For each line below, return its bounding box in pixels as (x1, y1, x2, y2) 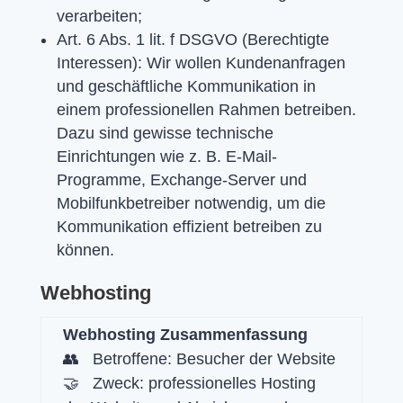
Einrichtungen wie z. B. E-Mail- (56, 147, 277, 166)
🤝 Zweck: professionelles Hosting (62, 373, 316, 392)
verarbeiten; (56, 6, 142, 25)
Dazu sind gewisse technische (56, 123, 273, 142)
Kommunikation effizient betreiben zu (56, 217, 322, 236)
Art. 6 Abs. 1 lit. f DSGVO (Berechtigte (56, 30, 329, 49)
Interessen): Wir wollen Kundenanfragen (56, 53, 345, 72)
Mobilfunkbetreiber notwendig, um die (56, 193, 326, 212)
